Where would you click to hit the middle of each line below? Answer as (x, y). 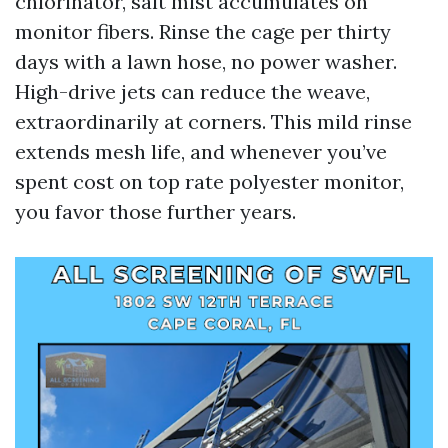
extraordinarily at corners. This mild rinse (213, 121)
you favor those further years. (155, 211)
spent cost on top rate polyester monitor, (209, 181)
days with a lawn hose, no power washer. (206, 61)
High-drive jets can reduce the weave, (192, 91)
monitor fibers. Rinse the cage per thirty (203, 31)
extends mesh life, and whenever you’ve (201, 151)
